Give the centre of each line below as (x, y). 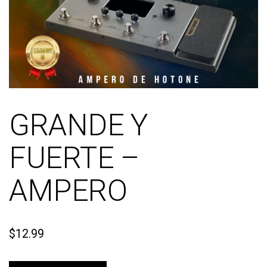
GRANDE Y (78, 125)
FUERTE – (74, 158)
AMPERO (68, 191)
